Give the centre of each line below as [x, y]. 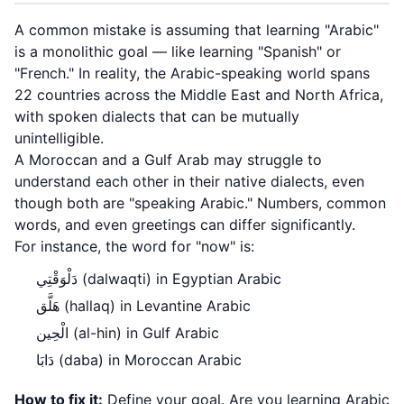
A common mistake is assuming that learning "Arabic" [197, 30]
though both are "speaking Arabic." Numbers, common [200, 203]
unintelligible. [59, 138]
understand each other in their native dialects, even [189, 181]
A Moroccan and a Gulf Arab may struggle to [168, 160]
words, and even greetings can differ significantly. [185, 225]
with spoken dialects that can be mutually [157, 116]
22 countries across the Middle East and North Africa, [199, 95]
